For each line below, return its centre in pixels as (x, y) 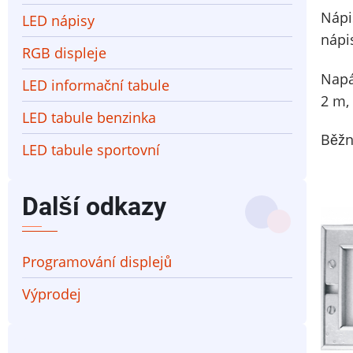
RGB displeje (64, 52)
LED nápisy (58, 20)
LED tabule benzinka (89, 117)
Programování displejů (97, 261)
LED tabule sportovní (91, 149)
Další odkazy (94, 206)
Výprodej (52, 294)
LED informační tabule (96, 85)
